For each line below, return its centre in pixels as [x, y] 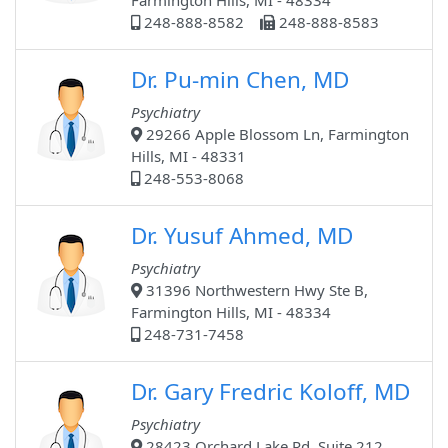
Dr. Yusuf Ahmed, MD [242, 236]
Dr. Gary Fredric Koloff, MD [270, 392]
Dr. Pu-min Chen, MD [240, 80]
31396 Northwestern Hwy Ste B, [255, 290]
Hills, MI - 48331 [188, 156]
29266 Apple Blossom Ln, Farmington [275, 134]
